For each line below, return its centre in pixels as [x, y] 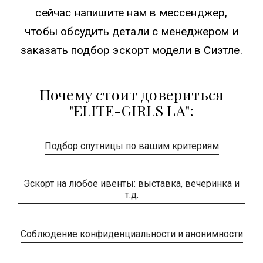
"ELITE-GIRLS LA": [131, 110]
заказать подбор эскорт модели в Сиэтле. [131, 50]
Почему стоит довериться [131, 95]
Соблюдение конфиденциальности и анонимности [131, 234]
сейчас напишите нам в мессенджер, [131, 13]
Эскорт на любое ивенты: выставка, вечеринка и [131, 184]
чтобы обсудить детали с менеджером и [131, 32]
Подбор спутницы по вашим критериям [131, 146]
